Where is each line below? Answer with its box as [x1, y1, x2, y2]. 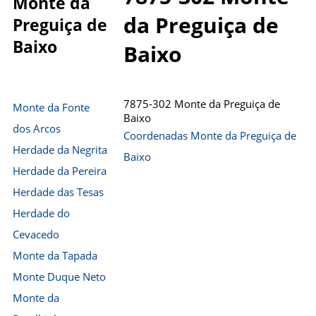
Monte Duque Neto [13, 269, 106, 284]
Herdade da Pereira [13, 164, 107, 178]
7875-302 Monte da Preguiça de [123, 97, 280, 111]
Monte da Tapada [13, 248, 97, 262]
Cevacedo [13, 227, 59, 241]
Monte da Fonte [13, 100, 90, 114]
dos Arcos [13, 121, 61, 135]
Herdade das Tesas [13, 185, 104, 199]
